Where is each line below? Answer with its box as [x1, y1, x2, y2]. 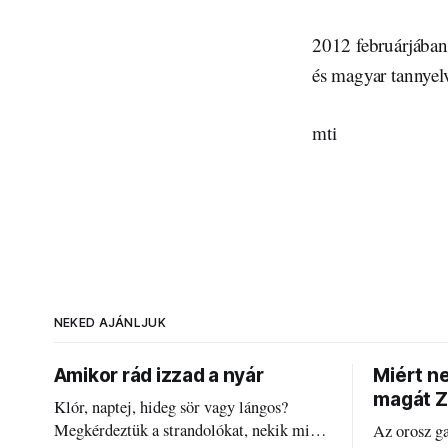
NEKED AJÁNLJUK [53, 315, 166, 331]
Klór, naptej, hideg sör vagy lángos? [53, 396, 289, 419]
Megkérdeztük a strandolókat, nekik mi [53, 419, 311, 442]
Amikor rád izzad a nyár [53, 364, 264, 388]
